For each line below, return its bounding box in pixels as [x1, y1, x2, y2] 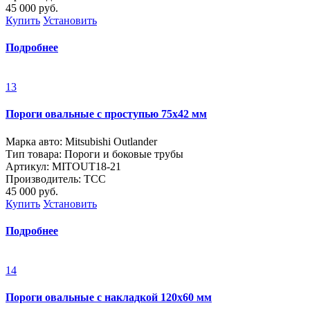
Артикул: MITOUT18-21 [6, 160, 121, 172]
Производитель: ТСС [6, 172, 106, 185]
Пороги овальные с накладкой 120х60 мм [6, 291, 212, 304]
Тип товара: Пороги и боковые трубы [6, 147, 183, 160]
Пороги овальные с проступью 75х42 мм [6, 108, 207, 120]
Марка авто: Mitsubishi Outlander [6, 135, 157, 147]
